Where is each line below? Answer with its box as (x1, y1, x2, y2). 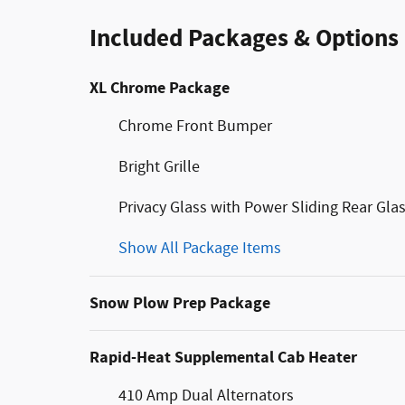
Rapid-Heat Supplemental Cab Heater (89, 345, 357, 369)
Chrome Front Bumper (118, 115, 272, 137)
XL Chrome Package (89, 76, 230, 99)
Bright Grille (118, 155, 200, 178)
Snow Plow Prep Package (89, 291, 270, 315)
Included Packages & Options (89, 22, 399, 55)
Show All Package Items (118, 237, 281, 259)
